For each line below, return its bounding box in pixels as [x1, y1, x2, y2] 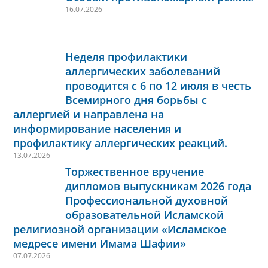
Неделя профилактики [65, 49, 187, 64]
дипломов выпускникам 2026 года [65, 178, 251, 193]
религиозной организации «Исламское [13, 221, 226, 236]
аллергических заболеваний [65, 63, 220, 78]
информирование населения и [13, 121, 181, 136]
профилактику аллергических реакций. [13, 135, 227, 150]
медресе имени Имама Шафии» [13, 236, 186, 251]
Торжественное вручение [65, 164, 204, 179]
